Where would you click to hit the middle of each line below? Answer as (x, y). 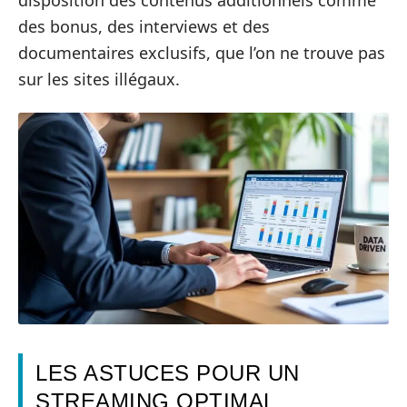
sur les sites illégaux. (99, 79)
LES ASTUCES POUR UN (168, 373)
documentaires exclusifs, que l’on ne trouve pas (202, 52)
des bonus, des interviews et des (144, 26)
